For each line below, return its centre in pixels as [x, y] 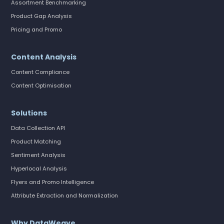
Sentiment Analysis [38, 155]
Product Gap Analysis [42, 16]
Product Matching [36, 142]
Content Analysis [44, 57]
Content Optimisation [41, 86]
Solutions [29, 113]
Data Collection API [38, 128]
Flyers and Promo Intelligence [53, 182]
